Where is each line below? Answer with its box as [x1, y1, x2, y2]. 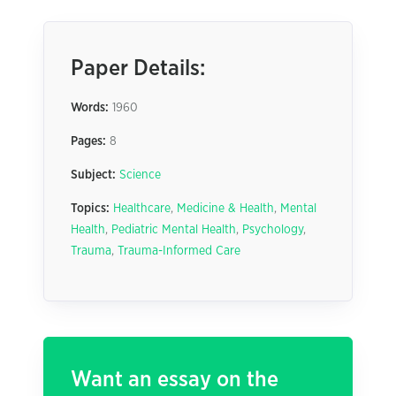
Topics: [71, 202, 110, 215]
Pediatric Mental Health [111, 224, 236, 236]
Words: [71, 102, 109, 114]
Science [119, 169, 161, 181]
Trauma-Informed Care [118, 245, 240, 257]
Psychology [242, 224, 303, 236]
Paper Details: [71, 57, 205, 80]
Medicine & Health [177, 202, 274, 215]
